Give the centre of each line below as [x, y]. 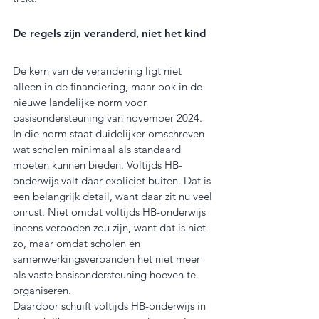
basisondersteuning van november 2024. [109, 117]
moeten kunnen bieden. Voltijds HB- [98, 164]
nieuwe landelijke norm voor [81, 102]
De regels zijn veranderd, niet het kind [109, 33]
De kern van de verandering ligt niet [99, 70]
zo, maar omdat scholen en [78, 243]
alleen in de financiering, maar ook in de [109, 86]
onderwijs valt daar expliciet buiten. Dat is [113, 180]
